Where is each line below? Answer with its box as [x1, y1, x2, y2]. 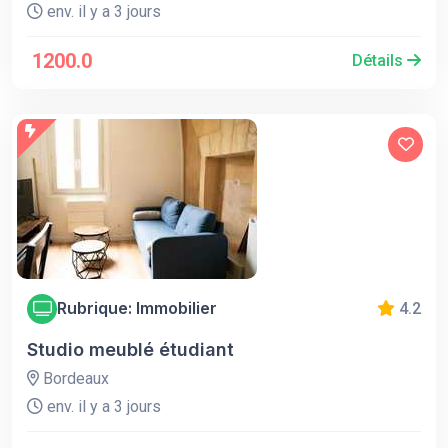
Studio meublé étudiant [27, 338, 234, 360]
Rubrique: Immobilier [57, 298, 217, 319]
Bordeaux [39, 368, 109, 388]
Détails [352, 50, 407, 70]
